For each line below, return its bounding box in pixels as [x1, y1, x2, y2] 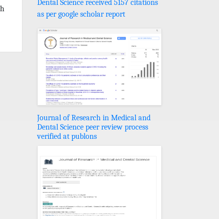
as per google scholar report [37, 9, 125, 19]
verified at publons [37, 131, 97, 141]
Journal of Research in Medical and [37, 113, 151, 122]
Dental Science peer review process [37, 122, 148, 131]
